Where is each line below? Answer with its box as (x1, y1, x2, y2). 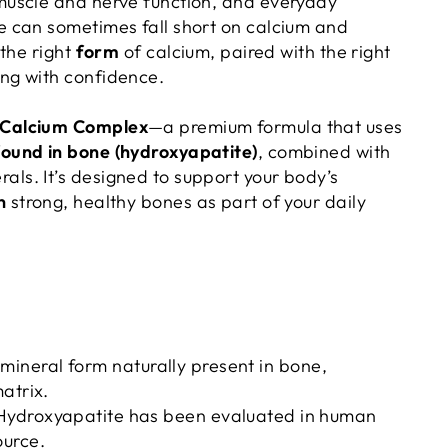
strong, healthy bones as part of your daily (6, 190, 366, 213)
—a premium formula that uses (148, 115, 403, 138)
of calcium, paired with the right (119, 40, 391, 63)
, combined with (257, 140, 391, 163)
